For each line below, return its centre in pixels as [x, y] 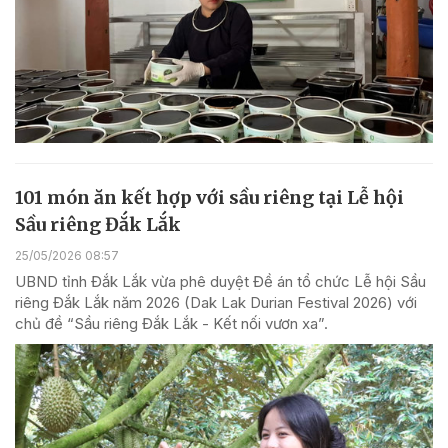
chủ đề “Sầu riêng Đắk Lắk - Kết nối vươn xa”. [171, 324]
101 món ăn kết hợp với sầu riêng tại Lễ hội [209, 198]
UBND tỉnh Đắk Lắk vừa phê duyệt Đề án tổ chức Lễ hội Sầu [220, 282]
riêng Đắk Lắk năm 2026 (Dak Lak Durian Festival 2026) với [216, 303]
